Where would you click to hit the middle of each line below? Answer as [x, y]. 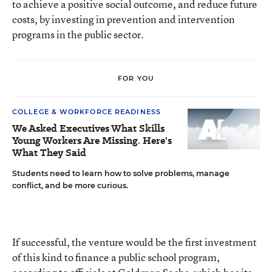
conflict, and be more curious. [70, 185]
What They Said [49, 153]
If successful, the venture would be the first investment [134, 242]
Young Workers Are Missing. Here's [92, 141]
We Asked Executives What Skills [88, 128]
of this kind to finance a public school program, [116, 257]
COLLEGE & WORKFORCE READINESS [87, 112]
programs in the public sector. [78, 34]
